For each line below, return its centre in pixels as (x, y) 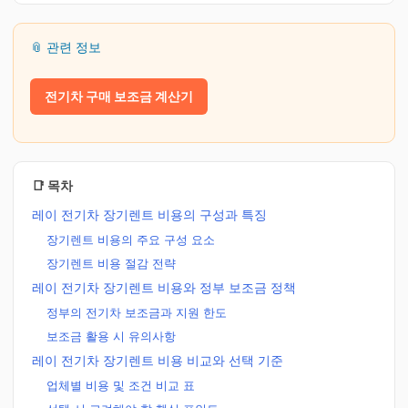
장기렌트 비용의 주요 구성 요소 (131, 240)
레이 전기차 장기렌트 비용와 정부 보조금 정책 (164, 287)
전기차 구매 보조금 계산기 (119, 96)
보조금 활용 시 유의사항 (111, 336)
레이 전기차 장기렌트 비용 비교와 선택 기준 (158, 360)
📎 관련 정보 (66, 47)
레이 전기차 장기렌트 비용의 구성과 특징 (149, 214)
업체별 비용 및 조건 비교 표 (121, 385)
